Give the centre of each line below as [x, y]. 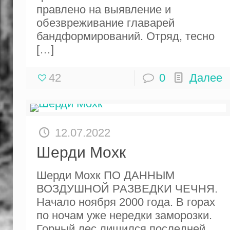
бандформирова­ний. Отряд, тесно [125, 36]
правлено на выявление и [103, 9]
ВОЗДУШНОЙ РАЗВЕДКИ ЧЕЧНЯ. [127, 188]
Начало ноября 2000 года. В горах [126, 202]
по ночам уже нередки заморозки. [124, 215]
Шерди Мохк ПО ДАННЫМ [105, 175]
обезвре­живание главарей [105, 23]
